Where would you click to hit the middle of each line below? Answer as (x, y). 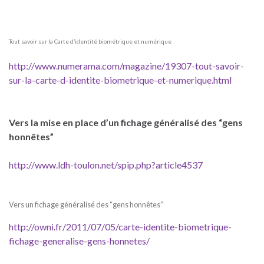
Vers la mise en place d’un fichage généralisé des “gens (126, 123)
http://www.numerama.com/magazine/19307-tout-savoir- (126, 66)
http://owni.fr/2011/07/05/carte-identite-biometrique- (120, 227)
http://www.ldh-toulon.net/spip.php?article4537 (106, 165)
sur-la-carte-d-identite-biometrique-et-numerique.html (120, 80)
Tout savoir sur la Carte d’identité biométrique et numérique (90, 42)
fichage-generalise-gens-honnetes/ (79, 241)
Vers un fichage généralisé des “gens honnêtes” (86, 205)
